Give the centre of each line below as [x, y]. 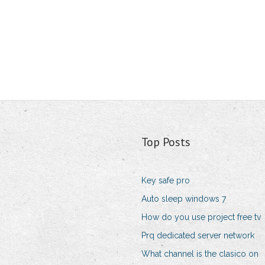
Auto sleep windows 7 [183, 199]
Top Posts [166, 142]
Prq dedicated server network [198, 236]
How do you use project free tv [201, 217]
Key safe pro [165, 181]
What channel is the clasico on [200, 254]
